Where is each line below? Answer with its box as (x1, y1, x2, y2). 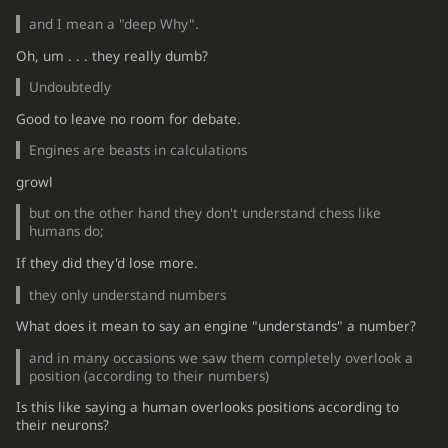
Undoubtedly (29, 78, 112, 97)
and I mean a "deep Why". (29, 15, 200, 34)
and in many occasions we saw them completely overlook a (29, 348, 414, 367)
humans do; (29, 222, 105, 241)
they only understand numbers (29, 285, 227, 304)
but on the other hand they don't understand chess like (29, 204, 382, 223)
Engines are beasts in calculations (29, 141, 248, 160)
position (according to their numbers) (29, 366, 270, 385)
